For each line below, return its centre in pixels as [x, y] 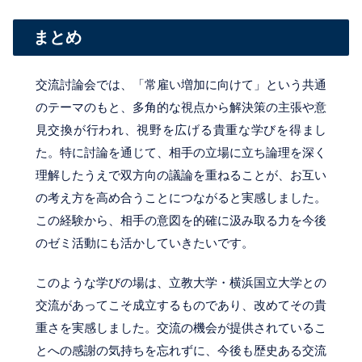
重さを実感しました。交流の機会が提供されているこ [181, 327]
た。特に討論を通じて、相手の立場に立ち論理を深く [181, 152]
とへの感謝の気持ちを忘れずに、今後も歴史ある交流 [181, 350]
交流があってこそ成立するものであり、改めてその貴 [181, 305]
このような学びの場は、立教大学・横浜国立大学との [181, 282]
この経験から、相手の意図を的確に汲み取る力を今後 [181, 220]
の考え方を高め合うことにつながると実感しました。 [181, 197]
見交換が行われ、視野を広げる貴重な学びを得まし [181, 129]
